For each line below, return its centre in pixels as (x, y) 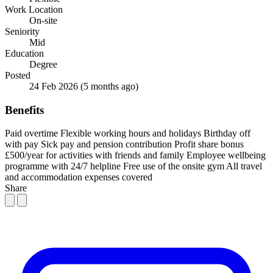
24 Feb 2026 (55, 86)
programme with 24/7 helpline (63, 166)
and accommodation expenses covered (79, 177)
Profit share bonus (209, 144)
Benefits (24, 110)
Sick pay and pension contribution (106, 144)
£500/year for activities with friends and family (94, 155)
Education (24, 53)
